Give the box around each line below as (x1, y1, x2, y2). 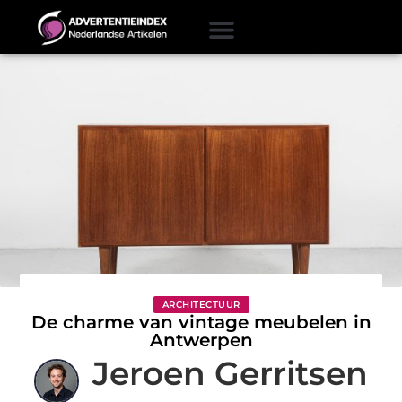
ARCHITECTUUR (162, 298, 240, 310)
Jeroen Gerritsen (92, 353, 368, 393)
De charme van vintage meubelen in (31, 310, 371, 333)
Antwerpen (149, 328, 253, 351)
